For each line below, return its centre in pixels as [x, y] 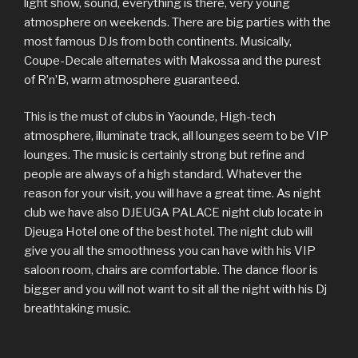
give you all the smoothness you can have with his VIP [170, 251]
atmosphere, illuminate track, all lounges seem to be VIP [176, 136]
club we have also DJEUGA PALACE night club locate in [173, 213]
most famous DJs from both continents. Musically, [158, 41]
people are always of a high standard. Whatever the [163, 175]
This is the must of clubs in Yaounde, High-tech [150, 117]
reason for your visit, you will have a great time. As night [173, 194]
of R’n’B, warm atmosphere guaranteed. [132, 80]
